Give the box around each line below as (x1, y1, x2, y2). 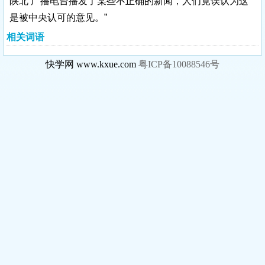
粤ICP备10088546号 (138, 59, 219, 69)
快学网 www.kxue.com (46, 59, 138, 69)
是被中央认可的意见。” (9, 12, 107, 22)
